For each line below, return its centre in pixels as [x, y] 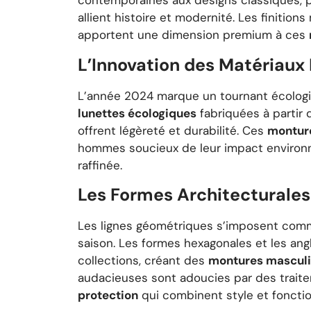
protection [108, 295]
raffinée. [100, 165]
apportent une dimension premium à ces [193, 35]
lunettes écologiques [137, 113]
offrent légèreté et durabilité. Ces [173, 130]
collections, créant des [143, 261]
